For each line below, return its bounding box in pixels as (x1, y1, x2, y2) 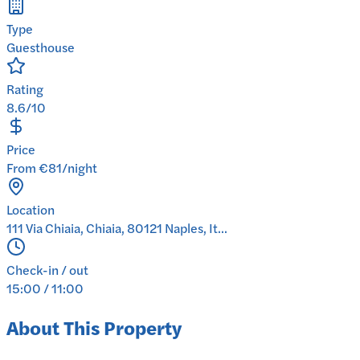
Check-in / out (6, 260, 88, 280)
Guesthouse (6, 38, 75, 57)
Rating (6, 80, 43, 99)
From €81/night (6, 158, 97, 178)
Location (6, 200, 55, 219)
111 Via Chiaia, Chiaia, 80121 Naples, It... (6, 219, 227, 238)
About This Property (6, 313, 182, 342)
